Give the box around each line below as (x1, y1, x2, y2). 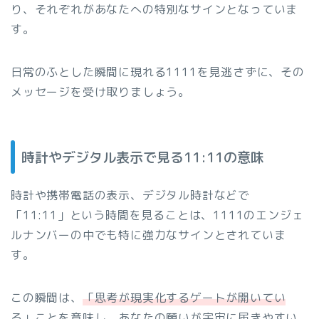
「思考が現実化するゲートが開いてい (82, 290, 286, 306)
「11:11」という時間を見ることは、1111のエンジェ (11, 207, 304, 224)
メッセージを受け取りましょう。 (11, 83, 191, 100)
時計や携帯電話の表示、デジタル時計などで (11, 187, 250, 204)
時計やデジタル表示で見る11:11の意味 (21, 147, 264, 167)
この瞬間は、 (11, 290, 83, 306)
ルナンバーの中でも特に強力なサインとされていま (11, 227, 286, 244)
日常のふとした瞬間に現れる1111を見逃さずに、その (11, 63, 305, 80)
